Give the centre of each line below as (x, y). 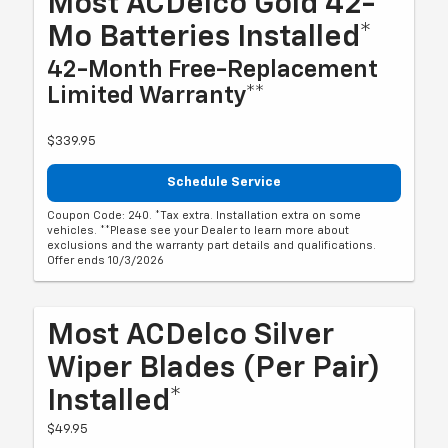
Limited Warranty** (156, 95)
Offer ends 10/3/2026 (106, 261)
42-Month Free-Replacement (213, 69)
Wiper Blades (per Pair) (214, 369)
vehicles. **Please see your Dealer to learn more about (198, 231)
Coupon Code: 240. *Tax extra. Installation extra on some (204, 216)
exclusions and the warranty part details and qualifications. (212, 246)
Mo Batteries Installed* (210, 37)
